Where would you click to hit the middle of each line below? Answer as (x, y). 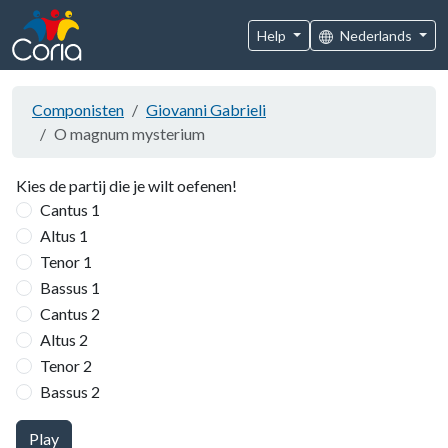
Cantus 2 (70, 313)
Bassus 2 (70, 391)
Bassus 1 (70, 287)
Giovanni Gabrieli (206, 109)
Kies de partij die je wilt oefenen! (126, 185)
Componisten (78, 109)
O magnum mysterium (129, 133)
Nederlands (378, 35)
